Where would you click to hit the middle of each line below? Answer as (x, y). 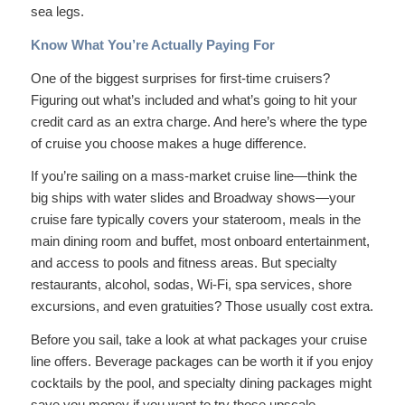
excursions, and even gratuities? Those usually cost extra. (202, 306)
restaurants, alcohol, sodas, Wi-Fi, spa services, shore (191, 285)
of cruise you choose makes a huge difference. (168, 143)
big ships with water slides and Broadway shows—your (193, 198)
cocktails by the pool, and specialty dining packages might (201, 383)
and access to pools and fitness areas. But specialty (184, 263)
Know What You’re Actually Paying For (152, 44)
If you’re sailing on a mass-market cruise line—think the (193, 176)
